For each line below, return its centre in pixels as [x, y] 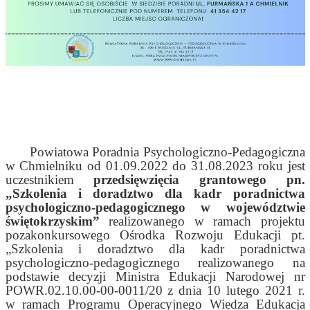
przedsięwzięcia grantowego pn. [199, 180]
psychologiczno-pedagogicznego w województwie [155, 208]
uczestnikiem [49, 180]
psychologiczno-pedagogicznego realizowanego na [155, 263]
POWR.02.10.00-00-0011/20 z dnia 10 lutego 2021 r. [155, 291]
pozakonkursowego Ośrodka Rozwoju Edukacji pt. [155, 235]
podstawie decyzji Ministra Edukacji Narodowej [145, 277]
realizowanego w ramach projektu [202, 221]
